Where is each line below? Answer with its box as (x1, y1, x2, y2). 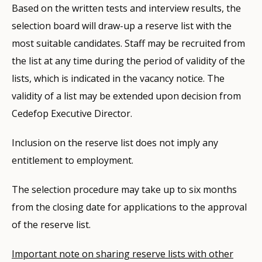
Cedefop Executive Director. (12, 106, 132, 120)
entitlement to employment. (12, 153, 133, 167)
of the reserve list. (12, 218, 91, 231)
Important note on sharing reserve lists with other (12, 247, 233, 260)
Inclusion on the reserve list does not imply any (12, 136, 218, 149)
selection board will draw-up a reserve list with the (12, 19, 232, 32)
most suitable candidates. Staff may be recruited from (12, 36, 245, 50)
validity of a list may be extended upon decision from (12, 89, 241, 102)
